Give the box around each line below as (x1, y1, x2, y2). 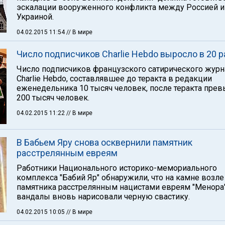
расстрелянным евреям (17, 148, 118, 158)
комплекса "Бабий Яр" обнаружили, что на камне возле (17, 173, 224, 182)
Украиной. (17, 12, 54, 22)
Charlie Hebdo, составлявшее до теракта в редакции (17, 74, 212, 83)
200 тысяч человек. (17, 93, 89, 102)
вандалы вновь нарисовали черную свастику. (17, 192, 190, 201)
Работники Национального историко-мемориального (17, 163, 217, 173)
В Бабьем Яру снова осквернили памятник (17, 137, 192, 148)
